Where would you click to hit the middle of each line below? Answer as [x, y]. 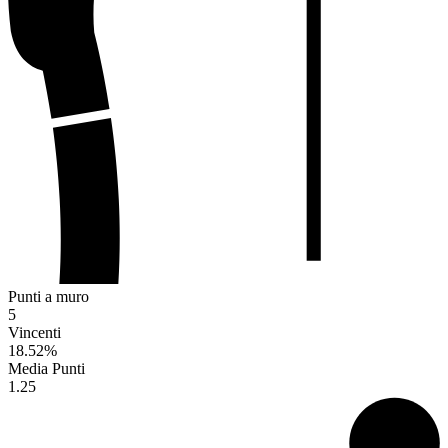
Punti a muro [48, 297]
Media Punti [46, 369]
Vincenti [34, 333]
